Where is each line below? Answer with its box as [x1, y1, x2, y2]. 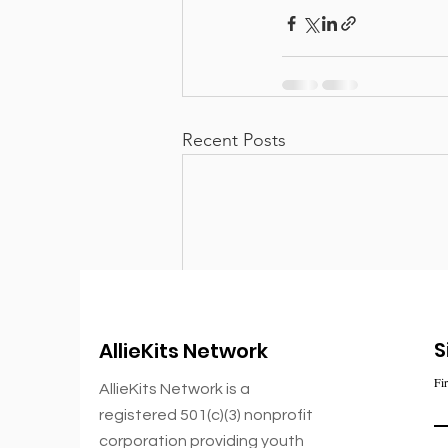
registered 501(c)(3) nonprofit [99, 406, 313, 423]
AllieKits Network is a [99, 380, 250, 397]
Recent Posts [182, 129, 286, 152]
